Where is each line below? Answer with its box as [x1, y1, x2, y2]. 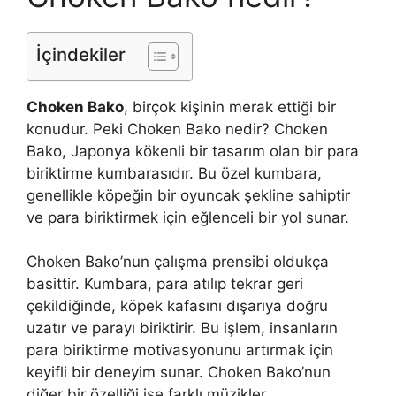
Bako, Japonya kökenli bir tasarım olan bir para [27, 141, 359, 160]
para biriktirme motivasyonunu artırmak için [27, 341, 333, 360]
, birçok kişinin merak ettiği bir [124, 97, 336, 116]
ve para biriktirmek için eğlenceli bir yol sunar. [27, 208, 349, 226]
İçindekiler [36, 42, 126, 65]
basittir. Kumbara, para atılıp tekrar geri [27, 275, 303, 293]
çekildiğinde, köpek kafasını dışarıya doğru [27, 297, 328, 316]
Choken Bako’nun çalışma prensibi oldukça [27, 253, 329, 271]
